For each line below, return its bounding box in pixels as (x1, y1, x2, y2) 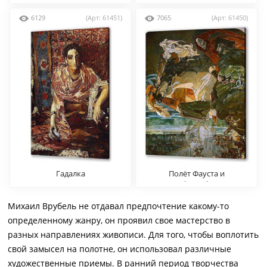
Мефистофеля (170, 179, 222, 190)
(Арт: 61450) (212, 13, 249, 22)
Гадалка (55, 168, 85, 179)
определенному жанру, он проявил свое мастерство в (8, 215, 230, 226)
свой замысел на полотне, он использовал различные (8, 243, 231, 254)
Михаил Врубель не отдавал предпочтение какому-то (8, 200, 229, 212)
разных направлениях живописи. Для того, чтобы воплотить (8, 229, 259, 240)
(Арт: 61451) (86, 13, 122, 22)
